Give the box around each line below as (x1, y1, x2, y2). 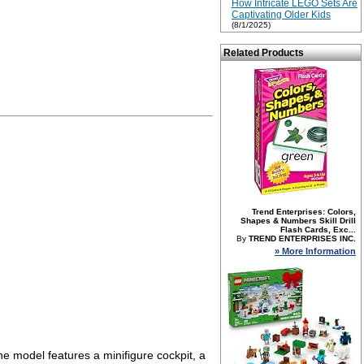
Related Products (223, 47, 304, 58)
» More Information (275, 246, 356, 256)
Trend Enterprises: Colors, (252, 207, 356, 216)
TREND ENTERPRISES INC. (249, 234, 356, 243)
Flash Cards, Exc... (280, 225, 356, 234)
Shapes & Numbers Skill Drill (240, 216, 356, 225)
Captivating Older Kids (232, 9, 331, 20)
